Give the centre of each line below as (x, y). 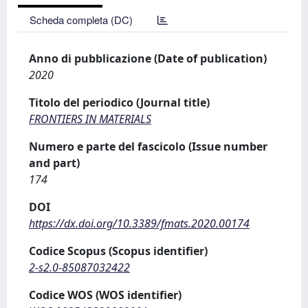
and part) (54, 163)
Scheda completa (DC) (81, 20)
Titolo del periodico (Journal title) (119, 102)
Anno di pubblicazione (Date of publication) (148, 58)
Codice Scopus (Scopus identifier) (118, 251)
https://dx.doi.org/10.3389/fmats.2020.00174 (139, 223)
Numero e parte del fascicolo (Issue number (148, 146)
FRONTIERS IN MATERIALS (90, 119)
